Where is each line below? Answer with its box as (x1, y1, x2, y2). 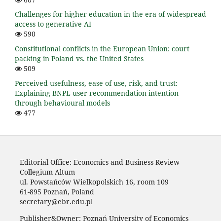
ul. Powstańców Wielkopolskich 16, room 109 (19, 177, 169, 187)
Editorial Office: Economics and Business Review (19, 157, 180, 167)
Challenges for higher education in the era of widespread (15, 9, 206, 19)
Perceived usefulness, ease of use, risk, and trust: (15, 78, 178, 88)
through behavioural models (15, 98, 110, 108)
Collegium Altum (19, 167, 75, 177)
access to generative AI (15, 19, 91, 29)
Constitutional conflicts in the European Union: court (15, 44, 189, 54)
